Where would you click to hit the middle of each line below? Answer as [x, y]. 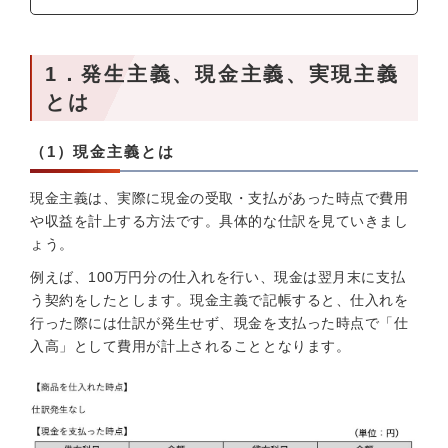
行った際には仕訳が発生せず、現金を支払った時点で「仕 [219, 323]
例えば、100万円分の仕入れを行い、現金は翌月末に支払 [218, 277]
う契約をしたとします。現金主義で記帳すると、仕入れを [219, 300]
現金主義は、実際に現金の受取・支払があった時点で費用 [219, 198]
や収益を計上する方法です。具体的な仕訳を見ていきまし [219, 221]
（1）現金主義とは [102, 151]
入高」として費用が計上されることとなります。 [190, 346]
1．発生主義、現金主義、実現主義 [222, 74]
